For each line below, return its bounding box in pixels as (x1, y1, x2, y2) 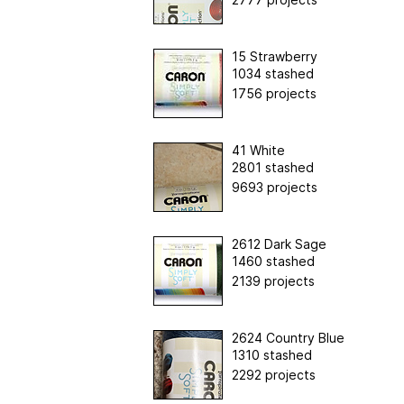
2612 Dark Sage (231, 235, 326, 252)
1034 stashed (231, 65, 314, 81)
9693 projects (231, 179, 317, 195)
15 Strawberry (231, 48, 317, 64)
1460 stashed (231, 252, 315, 269)
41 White (231, 142, 285, 158)
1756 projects (231, 85, 317, 101)
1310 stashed (231, 346, 312, 363)
